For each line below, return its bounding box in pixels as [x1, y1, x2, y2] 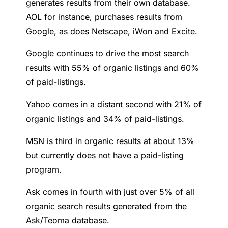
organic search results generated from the [26, 201, 187, 212]
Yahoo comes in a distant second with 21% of [26, 99, 202, 110]
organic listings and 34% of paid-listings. [26, 113, 185, 124]
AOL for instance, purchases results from [26, 12, 183, 22]
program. [26, 164, 62, 175]
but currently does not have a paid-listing [26, 150, 184, 161]
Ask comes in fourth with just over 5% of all [26, 187, 195, 197]
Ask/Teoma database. [26, 215, 110, 226]
